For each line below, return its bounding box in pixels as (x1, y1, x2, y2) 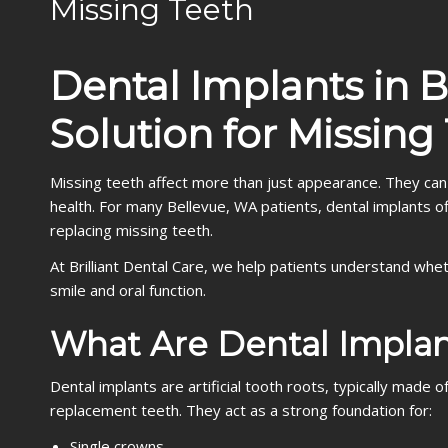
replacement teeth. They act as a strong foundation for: (50, 400, 432, 420)
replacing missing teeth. (50, 220, 213, 240)
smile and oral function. (50, 280, 206, 300)
